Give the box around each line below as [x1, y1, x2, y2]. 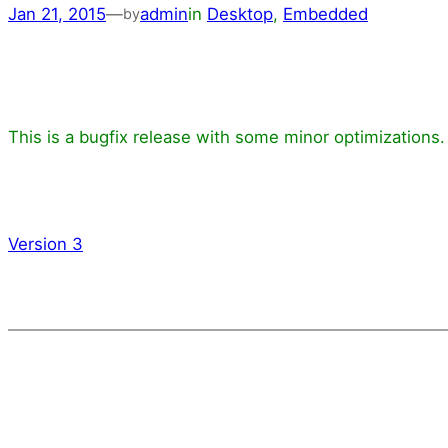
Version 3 [8, 233, 83, 254]
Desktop [207, 3, 273, 24]
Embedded [283, 3, 368, 24]
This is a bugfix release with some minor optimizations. [8, 127, 445, 148]
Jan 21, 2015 [8, 3, 106, 24]
